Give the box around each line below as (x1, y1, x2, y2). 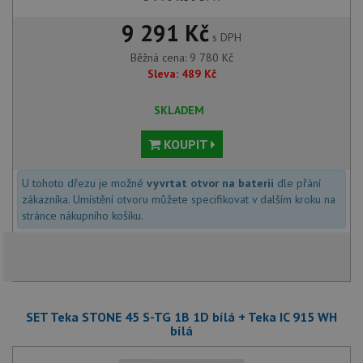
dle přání (274, 176, 321, 191)
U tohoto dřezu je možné (22, 176, 147, 191)
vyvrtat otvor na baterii (147, 176, 274, 191)
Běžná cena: (130, 50, 190, 66)
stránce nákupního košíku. (22, 208, 143, 224)
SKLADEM (154, 103, 204, 118)
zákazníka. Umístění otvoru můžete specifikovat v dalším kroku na (22, 192, 335, 207)
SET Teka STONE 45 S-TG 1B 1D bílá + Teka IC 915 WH (26, 309, 337, 326)
